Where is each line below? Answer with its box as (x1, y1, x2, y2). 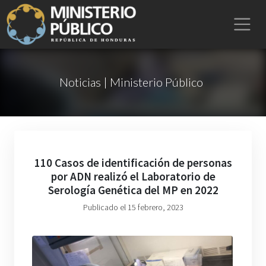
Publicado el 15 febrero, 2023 (83, 202, 183, 213)
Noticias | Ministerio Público (59, 75, 203, 89)
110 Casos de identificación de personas (34, 156, 232, 170)
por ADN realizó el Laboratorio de (50, 169, 216, 183)
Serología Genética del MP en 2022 (47, 183, 218, 197)
